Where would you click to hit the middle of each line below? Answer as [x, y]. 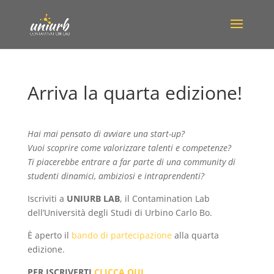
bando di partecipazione [121, 235]
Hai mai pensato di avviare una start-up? [106, 134]
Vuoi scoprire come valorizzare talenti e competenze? [129, 148]
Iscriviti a [47, 198]
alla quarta [195, 235]
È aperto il [49, 235]
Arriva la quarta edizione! [135, 93]
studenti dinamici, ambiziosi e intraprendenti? [116, 176]
